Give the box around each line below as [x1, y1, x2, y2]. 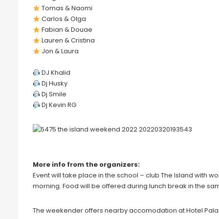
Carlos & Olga [40, 14, 86, 24]
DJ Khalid [40, 68, 70, 78]
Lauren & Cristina [40, 36, 95, 45]
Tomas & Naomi [40, 3, 92, 13]
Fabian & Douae [40, 25, 92, 35]
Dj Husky [40, 79, 67, 88]
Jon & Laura [40, 46, 79, 56]
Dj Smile [40, 89, 66, 99]
